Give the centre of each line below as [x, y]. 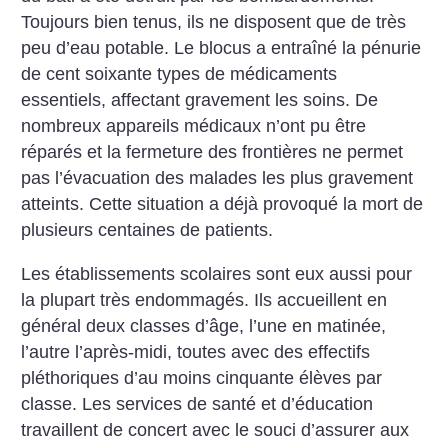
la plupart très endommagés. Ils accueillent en [204, 299]
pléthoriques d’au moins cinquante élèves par [202, 377]
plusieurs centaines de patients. [147, 230]
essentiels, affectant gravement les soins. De [200, 100]
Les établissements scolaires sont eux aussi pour [217, 273]
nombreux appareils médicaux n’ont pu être [194, 126]
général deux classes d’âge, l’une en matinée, [204, 325]
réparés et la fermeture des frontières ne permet [212, 152]
